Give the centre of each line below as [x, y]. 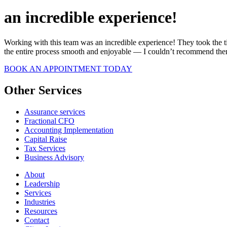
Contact [37, 220]
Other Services [43, 90]
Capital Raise [46, 139]
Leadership [42, 183]
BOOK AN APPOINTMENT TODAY [68, 68]
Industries [40, 202]
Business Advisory [54, 157]
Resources [41, 211]
